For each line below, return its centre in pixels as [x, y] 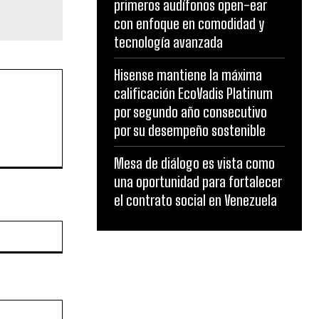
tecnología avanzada [168, 42]
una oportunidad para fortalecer [198, 182]
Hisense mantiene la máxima [188, 75]
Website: [82, 228]
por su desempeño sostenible [190, 130]
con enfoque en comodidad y [189, 23]
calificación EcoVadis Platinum [193, 93]
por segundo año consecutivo [190, 112]
